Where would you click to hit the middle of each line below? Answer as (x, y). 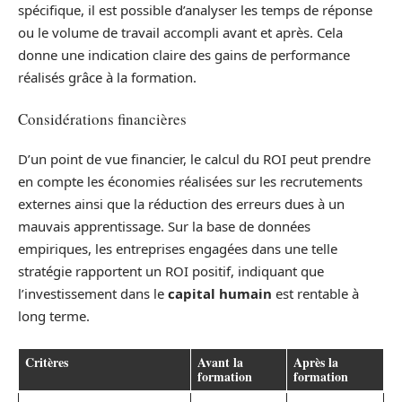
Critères (47, 362)
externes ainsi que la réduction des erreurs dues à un (181, 204)
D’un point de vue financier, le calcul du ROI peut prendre (194, 159)
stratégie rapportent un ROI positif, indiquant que (171, 271)
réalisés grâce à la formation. (107, 78)
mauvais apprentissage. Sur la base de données (164, 227)
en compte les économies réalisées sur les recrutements (190, 182)
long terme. (54, 316)
